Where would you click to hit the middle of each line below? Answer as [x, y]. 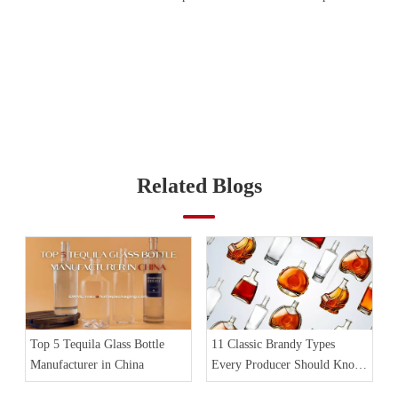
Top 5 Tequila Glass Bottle [97, 345]
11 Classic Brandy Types [273, 345]
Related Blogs [199, 185]
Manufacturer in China [87, 365]
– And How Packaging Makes [286, 386]
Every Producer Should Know [287, 365]
